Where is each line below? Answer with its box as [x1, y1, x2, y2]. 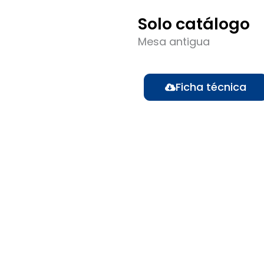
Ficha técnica [176, 79, 246, 94]
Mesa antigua [138, 34, 210, 49]
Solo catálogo [138, 13, 250, 35]
